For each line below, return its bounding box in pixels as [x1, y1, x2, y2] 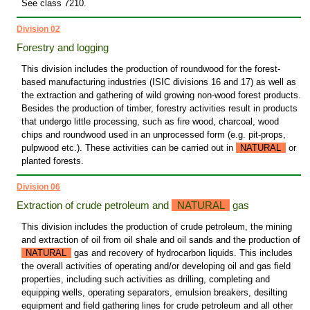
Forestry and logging [17, 42, 109, 54]
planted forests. [21, 156, 84, 167]
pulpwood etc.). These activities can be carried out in [21, 143, 236, 154]
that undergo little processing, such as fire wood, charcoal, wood [21, 116, 279, 127]
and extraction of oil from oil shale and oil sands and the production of [21, 235, 300, 246]
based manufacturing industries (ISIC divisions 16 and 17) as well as [21, 77, 296, 88]
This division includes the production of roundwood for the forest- [21, 64, 280, 75]
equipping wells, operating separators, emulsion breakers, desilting [21, 287, 287, 298]
